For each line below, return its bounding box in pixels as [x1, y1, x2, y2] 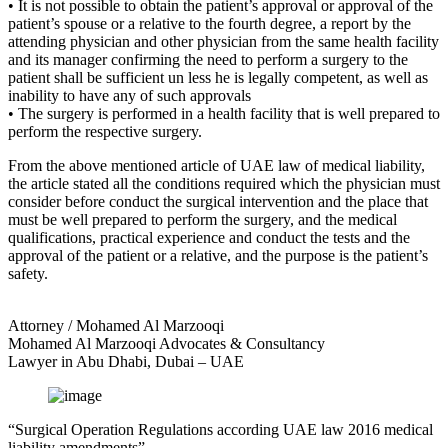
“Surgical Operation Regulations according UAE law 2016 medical [8, 420, 433, 438]
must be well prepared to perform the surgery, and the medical [8, 210, 397, 228]
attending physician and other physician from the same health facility [8, 32, 439, 50]
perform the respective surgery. [8, 122, 202, 140]
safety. [8, 264, 48, 282]
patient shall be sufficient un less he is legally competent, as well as [8, 68, 428, 86]
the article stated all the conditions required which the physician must [8, 174, 440, 192]
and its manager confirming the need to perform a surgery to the [8, 50, 408, 68]
